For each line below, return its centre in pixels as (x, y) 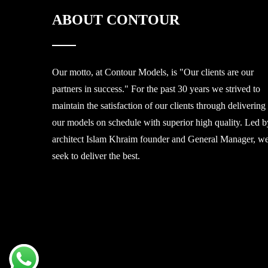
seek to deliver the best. (96, 156)
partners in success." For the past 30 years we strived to (156, 89)
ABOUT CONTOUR (116, 20)
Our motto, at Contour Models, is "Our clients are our (153, 72)
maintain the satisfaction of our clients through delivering (159, 106)
